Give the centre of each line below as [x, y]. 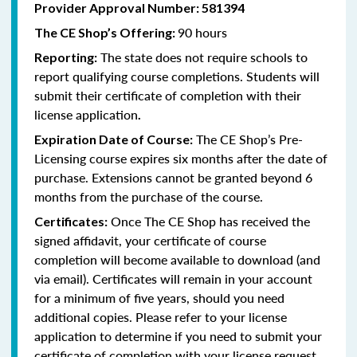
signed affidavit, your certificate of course [150, 240]
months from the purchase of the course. [152, 196]
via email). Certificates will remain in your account [173, 278]
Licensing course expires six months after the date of [181, 158]
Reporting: [66, 57]
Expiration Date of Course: [114, 139]
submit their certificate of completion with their [168, 95]
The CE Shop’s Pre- [248, 139]
